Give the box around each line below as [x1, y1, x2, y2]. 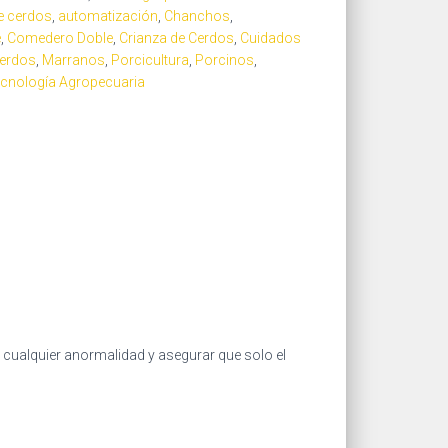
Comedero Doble [7, 30, 113, 46]
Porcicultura [111, 52, 189, 68]
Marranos [42, 52, 105, 68]
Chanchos [164, 8, 230, 24]
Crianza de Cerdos [119, 30, 234, 46]
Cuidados [240, 30, 301, 46]
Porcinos [195, 52, 254, 68]
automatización [58, 8, 158, 24]
